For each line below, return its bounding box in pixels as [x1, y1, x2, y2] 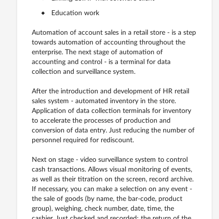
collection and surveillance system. [32, 68, 135, 76]
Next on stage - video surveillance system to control [32, 156, 188, 164]
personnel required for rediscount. [32, 137, 134, 144]
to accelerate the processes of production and [32, 117, 171, 125]
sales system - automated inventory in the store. [32, 98, 176, 105]
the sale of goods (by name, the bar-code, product [32, 196, 182, 203]
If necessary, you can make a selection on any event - [32, 186, 192, 193]
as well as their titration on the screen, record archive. [32, 176, 194, 183]
